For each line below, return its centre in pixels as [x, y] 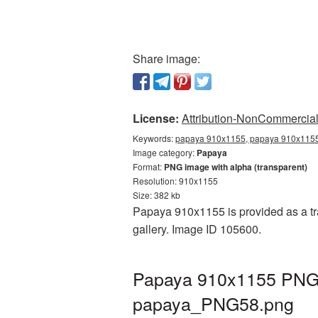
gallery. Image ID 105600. [197, 229]
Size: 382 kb [157, 195]
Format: [148, 166]
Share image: [166, 59]
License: [156, 118]
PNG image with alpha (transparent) [236, 167]
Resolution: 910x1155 [175, 181]
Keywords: [154, 138]
